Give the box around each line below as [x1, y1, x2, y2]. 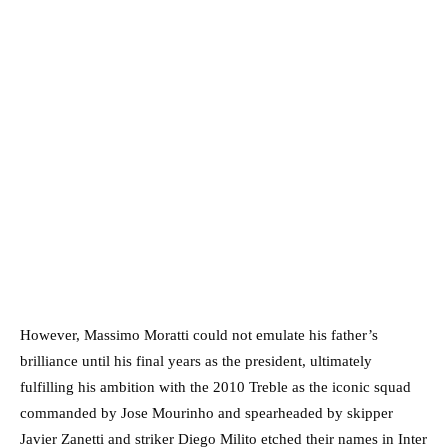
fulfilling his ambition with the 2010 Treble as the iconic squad [20, 378, 411, 395]
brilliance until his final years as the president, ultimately [20, 352, 372, 369]
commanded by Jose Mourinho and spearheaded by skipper [20, 404, 393, 421]
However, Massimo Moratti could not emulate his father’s [20, 326, 378, 343]
